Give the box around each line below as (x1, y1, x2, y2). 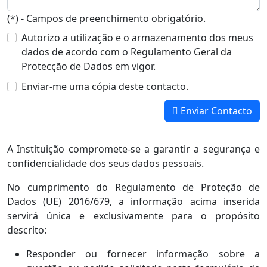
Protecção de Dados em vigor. (21, 60, 156, 73)
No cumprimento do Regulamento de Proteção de (7, 181, 260, 194)
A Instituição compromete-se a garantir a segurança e (7, 142, 260, 156)
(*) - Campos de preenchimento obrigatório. (7, 12, 206, 26)
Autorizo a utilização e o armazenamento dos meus (21, 31, 253, 45)
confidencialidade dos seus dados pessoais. (7, 157, 204, 170)
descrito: (7, 223, 46, 237)
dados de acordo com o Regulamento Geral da (21, 45, 232, 59)
